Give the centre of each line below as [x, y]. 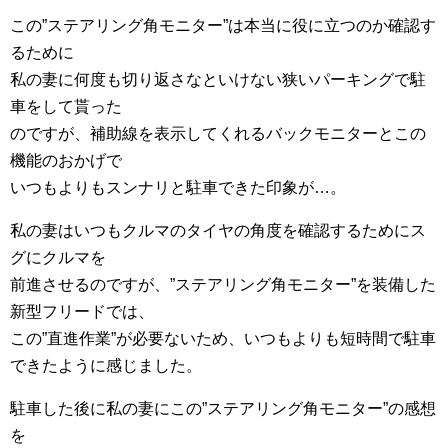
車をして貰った [66, 107]
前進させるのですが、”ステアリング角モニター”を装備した [223, 285]
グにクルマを [58, 258]
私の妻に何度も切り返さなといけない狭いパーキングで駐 [218, 80]
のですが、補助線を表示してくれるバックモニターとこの [218, 134]
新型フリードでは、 [82, 312]
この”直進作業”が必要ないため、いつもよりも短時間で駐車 [223, 339]
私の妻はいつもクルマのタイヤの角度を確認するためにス [218, 231]
